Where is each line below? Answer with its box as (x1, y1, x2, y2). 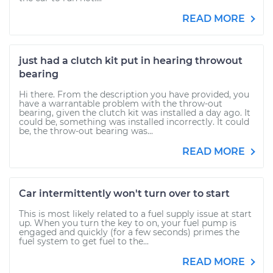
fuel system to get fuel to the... (19, 236, 149, 247)
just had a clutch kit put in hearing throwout (19, 55, 243, 66)
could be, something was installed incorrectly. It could (19, 116, 249, 127)
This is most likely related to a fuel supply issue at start (19, 208, 252, 219)
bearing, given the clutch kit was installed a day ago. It (19, 107, 250, 118)
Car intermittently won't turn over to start (19, 188, 230, 199)
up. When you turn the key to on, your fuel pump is (19, 218, 236, 229)
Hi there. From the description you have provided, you (19, 89, 249, 100)
